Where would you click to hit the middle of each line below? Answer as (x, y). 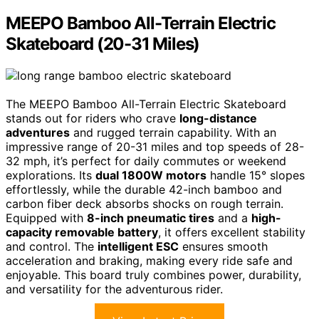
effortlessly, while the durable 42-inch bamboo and (144, 189)
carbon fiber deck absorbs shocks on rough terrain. (145, 203)
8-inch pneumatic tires (151, 218)
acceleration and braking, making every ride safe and (149, 260)
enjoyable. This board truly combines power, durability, (153, 274)
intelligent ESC (138, 246)
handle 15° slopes (256, 175)
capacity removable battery (82, 232)
